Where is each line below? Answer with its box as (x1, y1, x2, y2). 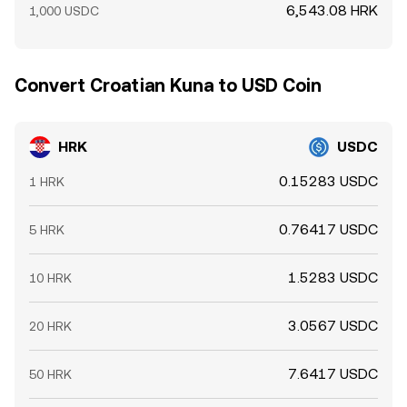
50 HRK (29, 367, 72, 382)
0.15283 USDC (279, 173, 378, 190)
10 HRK (29, 271, 72, 285)
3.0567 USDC (288, 317, 378, 334)
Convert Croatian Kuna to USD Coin (15, 74, 322, 96)
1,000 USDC (29, 4, 99, 18)
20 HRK (29, 319, 72, 333)
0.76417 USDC (279, 221, 378, 238)
